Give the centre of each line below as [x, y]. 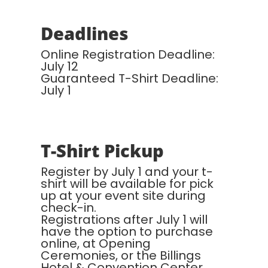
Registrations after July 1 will [124, 220]
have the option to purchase [127, 232]
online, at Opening [96, 244]
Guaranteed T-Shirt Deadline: [130, 79]
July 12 [60, 67]
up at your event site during [123, 196]
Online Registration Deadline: [128, 55]
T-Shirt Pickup [102, 151]
